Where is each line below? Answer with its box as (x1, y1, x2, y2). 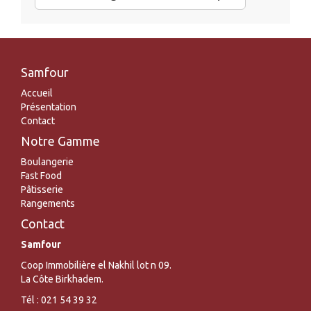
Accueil (21, 87, 53, 99)
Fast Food (21, 170, 62, 182)
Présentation (21, 101, 76, 113)
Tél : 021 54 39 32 (21, 294, 97, 306)
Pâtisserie (21, 184, 63, 196)
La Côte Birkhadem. (21, 274, 103, 285)
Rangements (21, 198, 75, 210)
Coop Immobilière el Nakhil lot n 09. (21, 260, 171, 271)
